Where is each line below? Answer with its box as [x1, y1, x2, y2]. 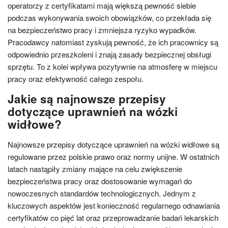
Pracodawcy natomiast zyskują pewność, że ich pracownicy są [8, 37, 218, 47]
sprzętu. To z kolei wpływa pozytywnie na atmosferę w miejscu [8, 61, 217, 72]
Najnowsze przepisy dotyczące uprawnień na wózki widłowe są [8, 139, 219, 150]
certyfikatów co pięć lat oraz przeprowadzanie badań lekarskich [8, 212, 218, 223]
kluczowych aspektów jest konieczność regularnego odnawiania [8, 200, 220, 211]
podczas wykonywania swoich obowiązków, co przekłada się [8, 12, 211, 23]
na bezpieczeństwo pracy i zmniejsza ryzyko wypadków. [8, 24, 196, 35]
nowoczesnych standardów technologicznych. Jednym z [8, 188, 196, 198]
